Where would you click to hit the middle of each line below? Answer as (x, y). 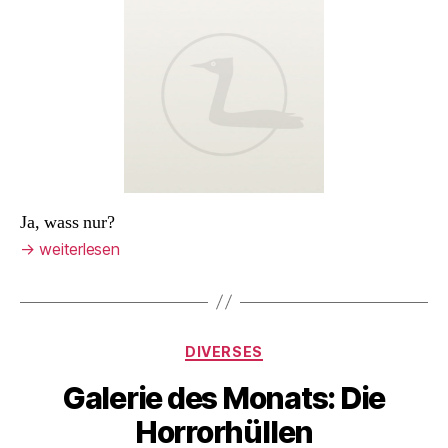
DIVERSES (224, 351)
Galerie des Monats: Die (224, 398)
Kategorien (267, 347)
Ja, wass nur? (67, 222)
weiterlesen (77, 248)
